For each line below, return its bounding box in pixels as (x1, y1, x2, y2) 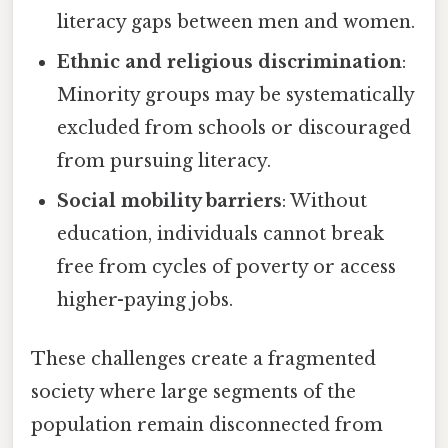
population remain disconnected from (31, 413, 383, 436)
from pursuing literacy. (57, 149, 272, 172)
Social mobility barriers (57, 189, 283, 212)
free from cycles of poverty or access (57, 255, 397, 278)
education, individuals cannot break (57, 222, 385, 245)
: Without (282, 189, 368, 212)
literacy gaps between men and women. (57, 10, 416, 33)
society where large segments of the (31, 380, 356, 403)
